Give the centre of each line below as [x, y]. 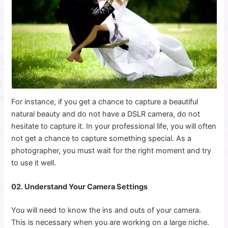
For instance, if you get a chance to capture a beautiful [105, 102]
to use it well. [35, 163]
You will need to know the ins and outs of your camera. [106, 210]
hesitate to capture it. [49, 126]
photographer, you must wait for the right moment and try [111, 151]
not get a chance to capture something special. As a [102, 138]
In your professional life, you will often [151, 126]
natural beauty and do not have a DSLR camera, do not [106, 114]
